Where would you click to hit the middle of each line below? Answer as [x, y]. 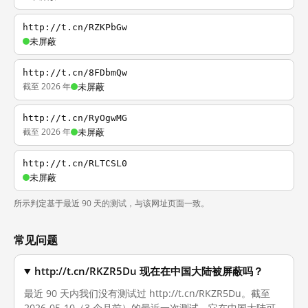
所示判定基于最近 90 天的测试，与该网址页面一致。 [111, 203]
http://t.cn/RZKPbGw [75, 27]
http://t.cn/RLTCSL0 [75, 163]
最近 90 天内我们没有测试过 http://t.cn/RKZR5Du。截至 [147, 293]
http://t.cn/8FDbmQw [75, 73]
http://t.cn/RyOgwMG [75, 118]
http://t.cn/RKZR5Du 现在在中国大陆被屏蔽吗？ [149, 271]
